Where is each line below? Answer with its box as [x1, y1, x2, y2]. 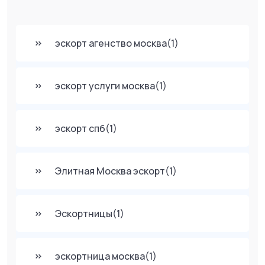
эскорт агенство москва [55, 36, 167, 50]
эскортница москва [55, 249, 145, 263]
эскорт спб [55, 121, 105, 135]
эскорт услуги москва [55, 79, 155, 92]
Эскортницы [55, 206, 112, 220]
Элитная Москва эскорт [55, 164, 165, 177]
